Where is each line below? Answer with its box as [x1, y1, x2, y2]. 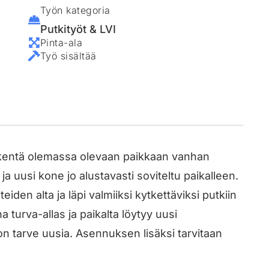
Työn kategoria [40, 4, 110, 16]
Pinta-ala [40, 36, 83, 49]
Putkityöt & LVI [40, 22, 116, 35]
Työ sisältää [40, 49, 97, 62]
